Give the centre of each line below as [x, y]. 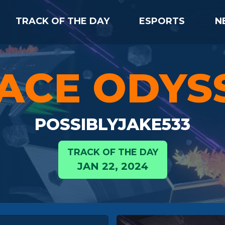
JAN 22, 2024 [113, 166]
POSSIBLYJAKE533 [113, 124]
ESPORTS [162, 21]
